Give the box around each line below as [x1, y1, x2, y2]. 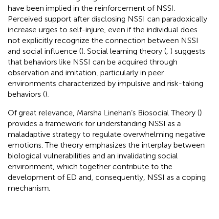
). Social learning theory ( [81, 46, 166, 56]
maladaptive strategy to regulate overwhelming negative [8, 129, 205, 139]
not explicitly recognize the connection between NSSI [8, 35, 198, 45]
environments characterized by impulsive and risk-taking [8, 78, 203, 88]
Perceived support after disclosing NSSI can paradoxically [8, 14, 207, 23]
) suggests [170, 46, 205, 56]
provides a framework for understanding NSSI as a [8, 118, 181, 128]
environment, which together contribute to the [8, 161, 173, 171]
